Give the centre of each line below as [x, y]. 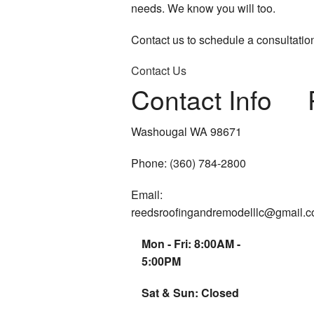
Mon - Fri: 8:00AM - [191, 243]
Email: [147, 194]
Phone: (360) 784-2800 [189, 163]
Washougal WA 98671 [186, 131]
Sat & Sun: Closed [190, 292]
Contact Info [202, 99]
